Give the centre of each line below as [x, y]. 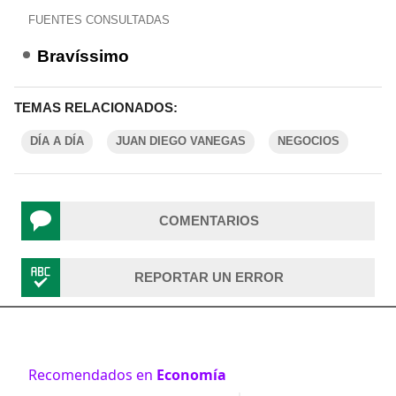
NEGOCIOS [308, 141]
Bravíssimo [83, 56]
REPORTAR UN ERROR [209, 277]
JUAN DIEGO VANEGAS [181, 141]
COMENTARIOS [209, 221]
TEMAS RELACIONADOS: [96, 107]
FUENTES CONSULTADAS [99, 20]
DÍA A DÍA [57, 141]
